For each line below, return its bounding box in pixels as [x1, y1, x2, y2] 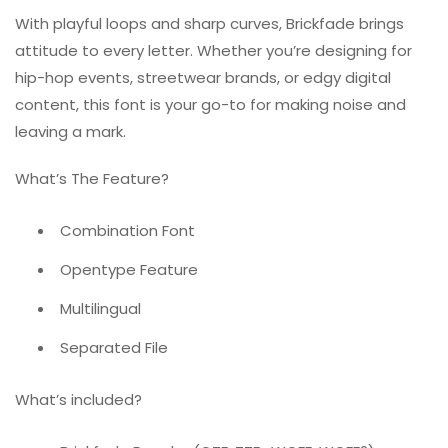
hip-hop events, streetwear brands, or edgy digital [15, 67, 391, 89]
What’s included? [15, 388, 142, 410]
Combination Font [60, 220, 195, 242]
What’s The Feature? [15, 168, 169, 190]
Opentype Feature [60, 259, 198, 281]
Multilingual [60, 298, 141, 320]
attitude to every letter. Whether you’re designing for [15, 40, 412, 62]
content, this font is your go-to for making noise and [15, 94, 406, 116]
